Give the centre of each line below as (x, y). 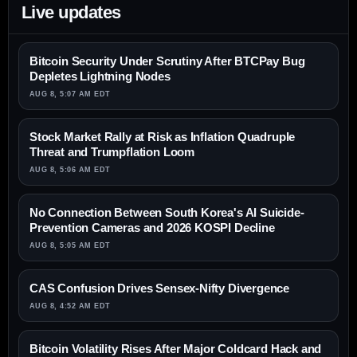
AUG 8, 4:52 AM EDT (70, 306)
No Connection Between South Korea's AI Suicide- (167, 213)
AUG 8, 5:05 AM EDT (70, 246)
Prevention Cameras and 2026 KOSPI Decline (152, 228)
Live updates (71, 13)
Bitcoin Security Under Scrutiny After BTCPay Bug (167, 61)
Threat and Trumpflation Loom (112, 152)
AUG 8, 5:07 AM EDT (70, 94)
